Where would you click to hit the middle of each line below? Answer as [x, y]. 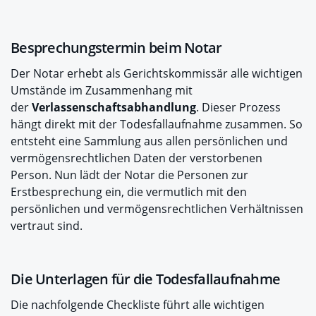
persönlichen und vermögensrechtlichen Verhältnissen [157, 209]
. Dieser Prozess [238, 107]
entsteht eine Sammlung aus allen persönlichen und [149, 141]
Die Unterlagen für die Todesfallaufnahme [145, 279]
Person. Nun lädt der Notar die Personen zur [129, 175]
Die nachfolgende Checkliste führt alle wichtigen [138, 305]
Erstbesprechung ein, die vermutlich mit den [129, 192]
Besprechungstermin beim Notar [116, 48]
